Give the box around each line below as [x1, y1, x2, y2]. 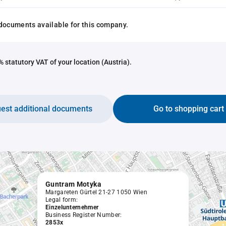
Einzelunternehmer [45, 204, 99, 211]
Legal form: [45, 196, 78, 203]
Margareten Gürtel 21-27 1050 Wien [45, 189, 147, 196]
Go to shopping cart [153, 104, 224, 114]
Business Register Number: [45, 211, 122, 218]
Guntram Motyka [45, 180, 101, 188]
